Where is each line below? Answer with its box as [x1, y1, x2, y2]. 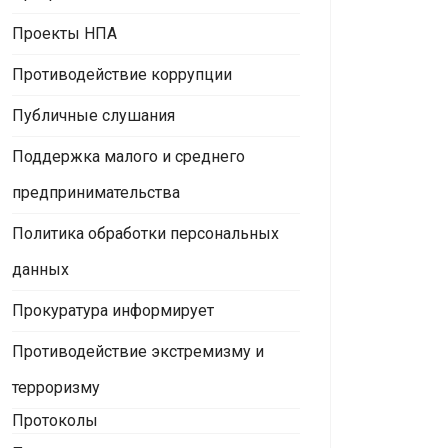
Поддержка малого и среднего [12, 147, 245, 166]
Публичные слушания [12, 106, 175, 125]
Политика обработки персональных [12, 224, 279, 243]
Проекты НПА [12, 24, 117, 43]
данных [12, 260, 69, 279]
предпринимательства [12, 183, 180, 202]
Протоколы [12, 411, 98, 430]
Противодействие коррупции [12, 65, 232, 84]
